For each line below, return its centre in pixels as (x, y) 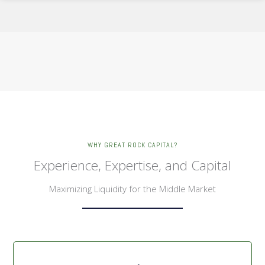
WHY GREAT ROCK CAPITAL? (132, 145)
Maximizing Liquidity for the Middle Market (132, 188)
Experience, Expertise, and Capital (132, 165)
